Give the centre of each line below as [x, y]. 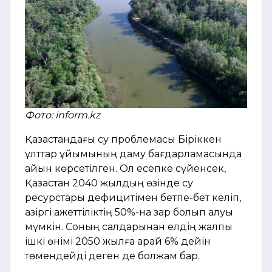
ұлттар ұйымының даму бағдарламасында [133, 154]
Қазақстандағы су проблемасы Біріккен [123, 139]
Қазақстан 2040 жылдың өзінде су [109, 183]
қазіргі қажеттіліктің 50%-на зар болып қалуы [129, 212]
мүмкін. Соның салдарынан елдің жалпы [129, 226]
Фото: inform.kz [63, 115]
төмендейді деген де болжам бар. [112, 256]
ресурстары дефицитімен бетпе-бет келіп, [133, 197]
